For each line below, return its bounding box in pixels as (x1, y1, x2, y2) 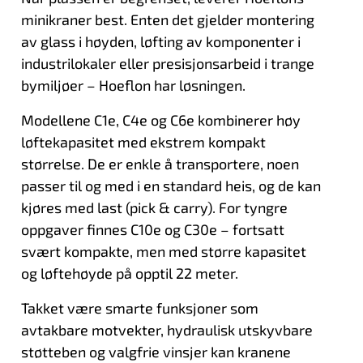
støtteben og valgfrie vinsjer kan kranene (20, 342, 291, 361)
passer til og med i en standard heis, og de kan (20, 176, 321, 194)
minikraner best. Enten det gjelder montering (20, 10, 314, 28)
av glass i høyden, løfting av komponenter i (20, 32, 301, 50)
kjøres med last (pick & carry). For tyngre (20, 198, 288, 216)
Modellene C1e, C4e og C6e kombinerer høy (20, 110, 301, 129)
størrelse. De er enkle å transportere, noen (20, 154, 299, 173)
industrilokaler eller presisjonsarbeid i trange (20, 53, 314, 72)
